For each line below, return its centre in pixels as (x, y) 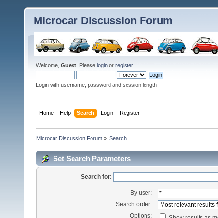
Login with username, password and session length (96, 85)
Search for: (96, 176)
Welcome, (48, 65)
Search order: (134, 204)
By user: (141, 192)
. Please (87, 65)
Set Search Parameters (92, 158)
